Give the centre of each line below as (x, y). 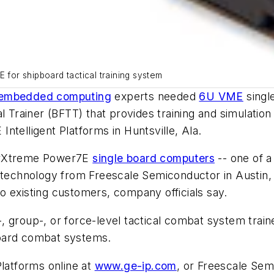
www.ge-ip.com (135, 265)
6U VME (221, 96)
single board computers (154, 158)
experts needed (155, 96)
